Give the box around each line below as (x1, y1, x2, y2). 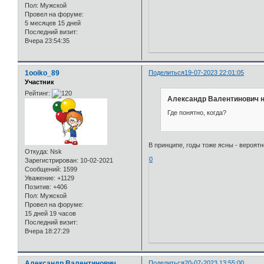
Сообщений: (25, 166, 61, 173)
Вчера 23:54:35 (25, 37, 70, 44)
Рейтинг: (25, 90, 50, 97)
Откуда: (25, 148, 48, 156)
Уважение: (25, 174, 55, 182)
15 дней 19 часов (25, 210, 76, 217)
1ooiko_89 (25, 68, 60, 77)
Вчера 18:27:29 (25, 227, 70, 235)
